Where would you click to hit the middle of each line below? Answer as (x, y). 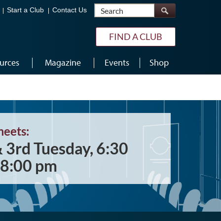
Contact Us (70, 10)
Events (117, 62)
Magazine (63, 62)
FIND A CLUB (136, 37)
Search (166, 8)
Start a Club (25, 10)
